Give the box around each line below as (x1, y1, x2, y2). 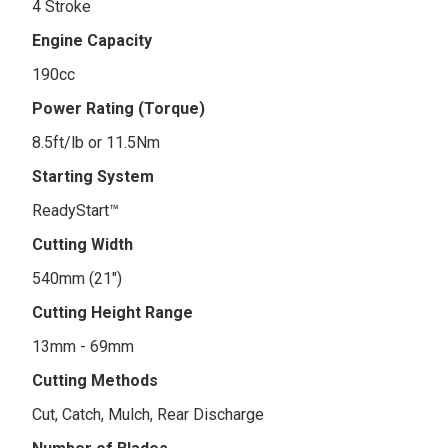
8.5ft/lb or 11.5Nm (32, 132, 161, 152)
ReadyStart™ (32, 200, 120, 220)
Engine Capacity (32, 30, 153, 50)
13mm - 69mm (32, 336, 135, 356)
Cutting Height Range (32, 302, 194, 322)
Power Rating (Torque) (32, 98, 206, 118)
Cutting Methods (32, 370, 159, 390)
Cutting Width (32, 234, 134, 254)
